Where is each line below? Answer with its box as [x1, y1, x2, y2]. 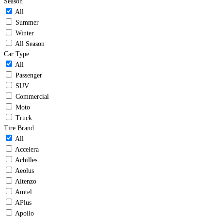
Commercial [15, 93, 49, 101]
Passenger [15, 72, 42, 79]
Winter [15, 30, 34, 37]
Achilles [15, 156, 37, 164]
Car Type [4, 50, 29, 58]
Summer [15, 19, 39, 27]
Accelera [15, 146, 39, 154]
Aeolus [15, 167, 34, 175]
